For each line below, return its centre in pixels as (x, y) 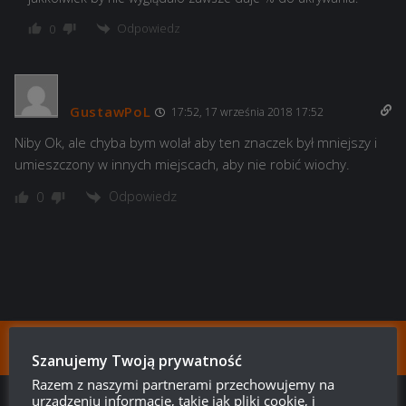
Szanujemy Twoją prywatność (137, 361)
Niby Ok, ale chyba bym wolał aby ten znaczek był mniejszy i (196, 143)
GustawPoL (111, 112)
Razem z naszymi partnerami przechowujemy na (183, 384)
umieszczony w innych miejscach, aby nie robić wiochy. (182, 164)
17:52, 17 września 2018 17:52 (246, 112)
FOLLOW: (45, 348)
